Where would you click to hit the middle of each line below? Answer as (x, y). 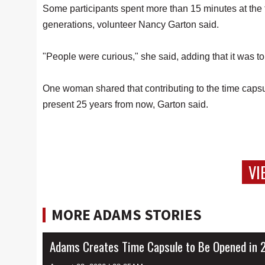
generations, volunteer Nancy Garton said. (132, 25)
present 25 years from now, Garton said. (127, 104)
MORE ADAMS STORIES (127, 215)
